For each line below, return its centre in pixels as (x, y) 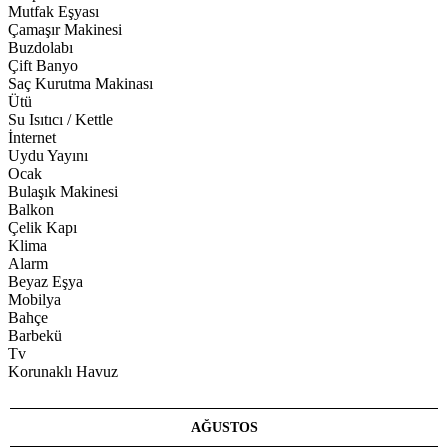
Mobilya (34, 299)
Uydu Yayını (48, 155)
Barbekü (35, 335)
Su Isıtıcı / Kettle (60, 119)
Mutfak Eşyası (53, 11)
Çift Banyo (43, 65)
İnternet (32, 137)
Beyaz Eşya (45, 281)
